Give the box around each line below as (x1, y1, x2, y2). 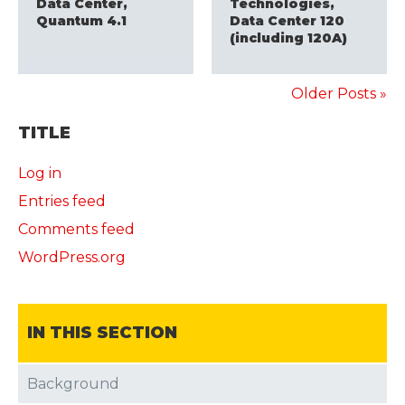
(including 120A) (230, 30, 347, 47)
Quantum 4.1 (36, 13, 127, 30)
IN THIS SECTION (27, 323, 177, 344)
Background (27, 375, 119, 393)
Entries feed (18, 193, 106, 211)
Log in (18, 165, 61, 183)
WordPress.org (18, 249, 126, 267)
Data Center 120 (230, 13, 344, 30)
